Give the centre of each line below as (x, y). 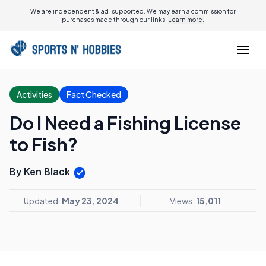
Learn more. (186, 20)
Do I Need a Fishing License (125, 123)
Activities (34, 94)
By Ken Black (41, 172)
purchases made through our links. (115, 20)
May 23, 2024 (90, 200)
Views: (183, 200)
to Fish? (44, 144)
